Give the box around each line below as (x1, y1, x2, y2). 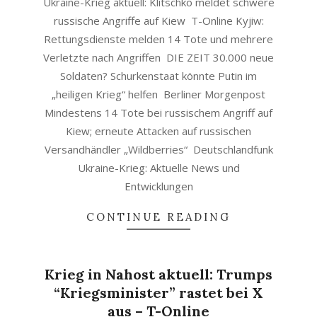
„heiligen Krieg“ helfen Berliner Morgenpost (52, 87, 265, 101)
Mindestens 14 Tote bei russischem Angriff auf (45, 105, 272, 120)
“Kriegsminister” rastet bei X (54, 284, 263, 301)
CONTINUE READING (86, 210, 231, 224)
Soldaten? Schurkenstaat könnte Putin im (60, 69, 257, 83)
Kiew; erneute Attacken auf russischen (66, 124, 251, 138)
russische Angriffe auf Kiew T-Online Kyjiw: (53, 13, 264, 28)
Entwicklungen (124, 179, 193, 193)
